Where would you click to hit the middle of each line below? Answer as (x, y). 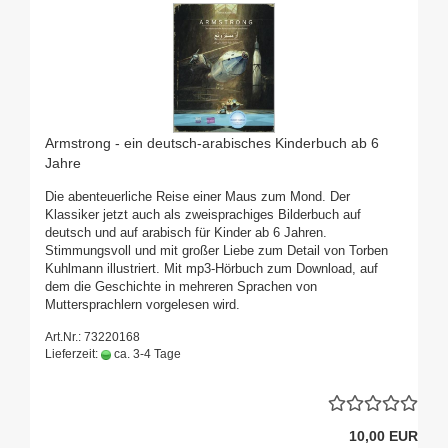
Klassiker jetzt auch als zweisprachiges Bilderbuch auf (203, 215)
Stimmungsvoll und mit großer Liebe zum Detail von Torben (216, 251)
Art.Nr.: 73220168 (92, 337)
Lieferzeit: (73, 354)
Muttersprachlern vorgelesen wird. (142, 305)
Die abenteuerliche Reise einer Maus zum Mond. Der (197, 197)
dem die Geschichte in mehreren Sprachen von (181, 287)
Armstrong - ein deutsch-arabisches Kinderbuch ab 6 (212, 143)
